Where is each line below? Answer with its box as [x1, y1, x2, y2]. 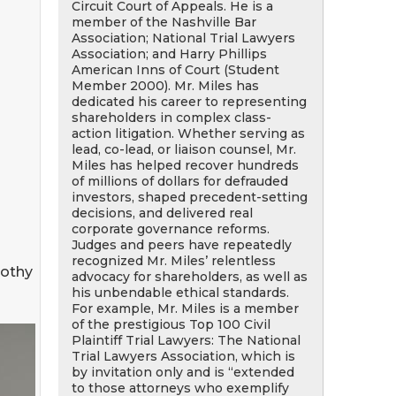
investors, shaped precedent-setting [72, 189, 308, 205]
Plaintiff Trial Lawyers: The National [72, 332, 301, 348]
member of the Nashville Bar [72, 14, 256, 30]
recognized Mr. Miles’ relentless [72, 253, 276, 269]
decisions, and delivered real [72, 205, 253, 221]
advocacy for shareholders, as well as [72, 269, 308, 285]
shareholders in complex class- [72, 110, 271, 126]
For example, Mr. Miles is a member [72, 301, 299, 316]
